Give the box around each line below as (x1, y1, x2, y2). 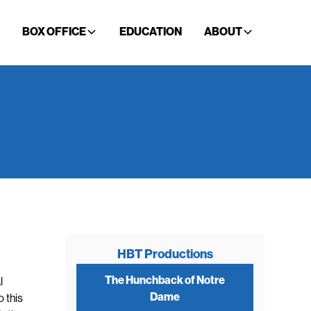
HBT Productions (117, 246, 213, 262)
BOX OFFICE (22, 25, 86, 39)
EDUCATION (119, 25, 182, 39)
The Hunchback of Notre (105, 273, 226, 287)
